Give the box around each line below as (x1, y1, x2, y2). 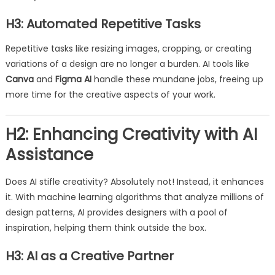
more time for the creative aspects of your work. (5, 88, 215, 101)
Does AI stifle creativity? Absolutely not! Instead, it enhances (5, 176, 264, 188)
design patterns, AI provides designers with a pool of (5, 206, 228, 219)
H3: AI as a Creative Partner (5, 247, 174, 265)
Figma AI (55, 73, 91, 85)
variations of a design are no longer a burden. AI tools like (5, 58, 249, 70)
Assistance (5, 144, 93, 166)
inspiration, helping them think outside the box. (5, 222, 206, 234)
